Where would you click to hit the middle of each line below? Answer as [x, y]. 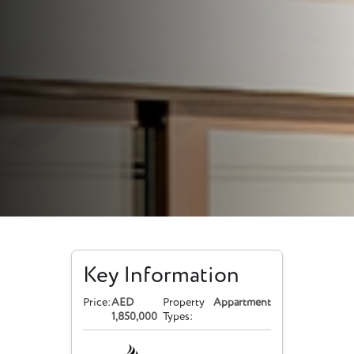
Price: [97, 302]
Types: [179, 316]
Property [184, 302]
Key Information [161, 275]
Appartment [243, 302]
